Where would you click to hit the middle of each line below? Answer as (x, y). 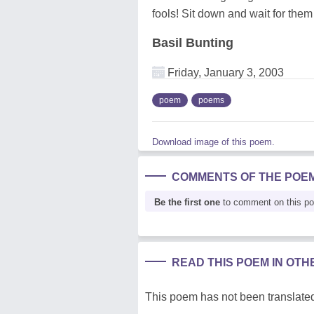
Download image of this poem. (213, 142)
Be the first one (187, 202)
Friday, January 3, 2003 (224, 72)
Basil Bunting (193, 42)
